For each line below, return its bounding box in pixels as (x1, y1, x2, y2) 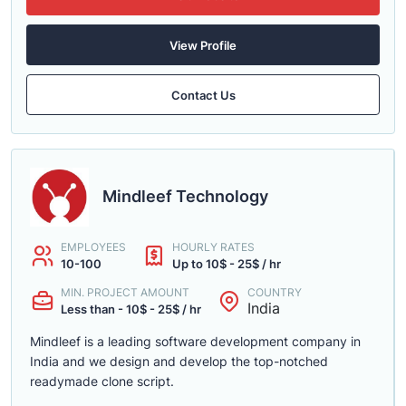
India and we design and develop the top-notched (30, 353, 328, 369)
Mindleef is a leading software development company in (30, 333, 361, 349)
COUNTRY (247, 285, 302, 299)
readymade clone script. (30, 373, 174, 389)
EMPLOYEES (61, 240, 126, 254)
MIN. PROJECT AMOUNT (61, 285, 189, 299)
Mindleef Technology (102, 187, 268, 206)
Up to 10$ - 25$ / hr (172, 256, 281, 271)
